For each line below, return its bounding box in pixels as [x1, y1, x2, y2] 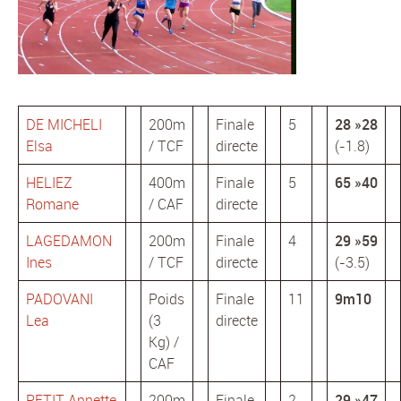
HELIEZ [26, 172, 73, 192]
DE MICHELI [26, 114, 102, 134]
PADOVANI [26, 288, 93, 309]
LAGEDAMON [26, 230, 112, 251]
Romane [26, 193, 79, 214]
